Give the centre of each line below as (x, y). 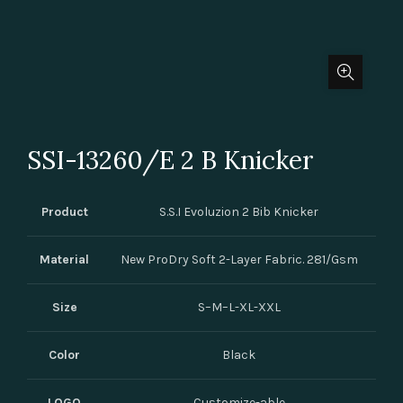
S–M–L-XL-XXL (239, 307)
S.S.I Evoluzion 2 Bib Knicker (239, 212)
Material (64, 260)
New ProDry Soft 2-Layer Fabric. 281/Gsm (239, 260)
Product (64, 212)
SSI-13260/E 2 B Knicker (170, 160)
